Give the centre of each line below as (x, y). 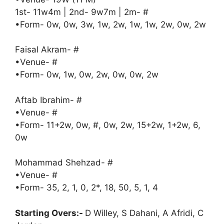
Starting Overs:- (50, 213)
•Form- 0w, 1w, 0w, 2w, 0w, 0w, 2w (87, 74)
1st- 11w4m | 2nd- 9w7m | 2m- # (82, 12)
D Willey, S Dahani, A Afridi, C (144, 213)
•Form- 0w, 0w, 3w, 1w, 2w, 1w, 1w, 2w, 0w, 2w (110, 24)
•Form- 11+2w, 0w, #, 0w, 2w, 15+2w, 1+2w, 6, (108, 125)
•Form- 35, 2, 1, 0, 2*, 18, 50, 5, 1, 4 (86, 187)
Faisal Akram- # (47, 49)
